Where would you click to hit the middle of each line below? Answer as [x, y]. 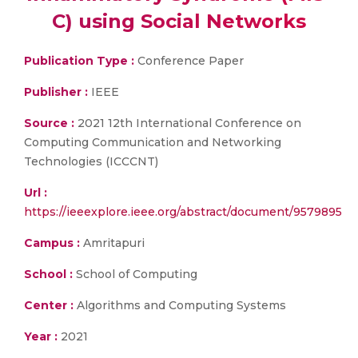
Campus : [52, 243]
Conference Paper [189, 61]
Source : [49, 123]
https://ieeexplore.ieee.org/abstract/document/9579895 [183, 212]
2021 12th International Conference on [188, 123]
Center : [49, 305]
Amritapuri [112, 243]
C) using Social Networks [179, 21]
